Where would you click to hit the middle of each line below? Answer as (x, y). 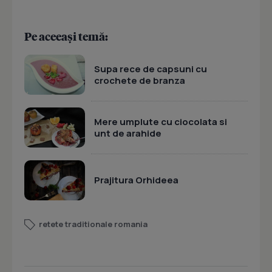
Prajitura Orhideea (136, 180)
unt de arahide (128, 133)
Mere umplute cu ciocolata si (161, 121)
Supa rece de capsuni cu (151, 69)
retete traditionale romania (93, 224)
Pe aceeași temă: (66, 36)
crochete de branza (140, 80)
